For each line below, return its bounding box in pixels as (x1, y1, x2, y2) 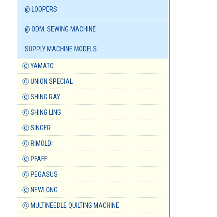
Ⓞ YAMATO (22, 62, 54, 70)
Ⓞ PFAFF (22, 155, 47, 163)
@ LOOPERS (25, 5, 57, 14)
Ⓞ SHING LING (22, 108, 61, 117)
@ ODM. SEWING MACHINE (25, 25, 96, 33)
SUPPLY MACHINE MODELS (25, 45, 97, 53)
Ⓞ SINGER (22, 124, 51, 132)
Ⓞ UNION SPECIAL (22, 77, 73, 86)
